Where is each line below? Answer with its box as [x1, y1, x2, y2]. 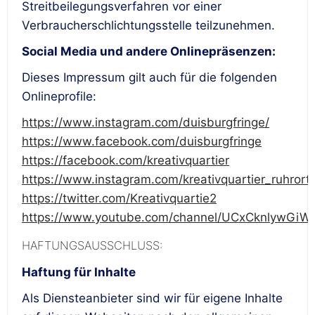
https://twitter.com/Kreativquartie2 [22, 191, 217, 206]
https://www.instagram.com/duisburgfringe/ [22, 115, 269, 130]
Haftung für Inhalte [22, 265, 136, 280]
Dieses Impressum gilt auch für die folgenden [22, 70, 277, 85]
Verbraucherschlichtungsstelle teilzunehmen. [22, 18, 275, 33]
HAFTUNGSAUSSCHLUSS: [22, 238, 162, 252]
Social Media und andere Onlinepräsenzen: [22, 44, 276, 59]
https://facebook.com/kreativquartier [22, 153, 229, 168]
